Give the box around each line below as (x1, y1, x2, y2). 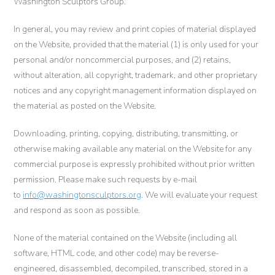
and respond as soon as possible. (14, 204, 141, 216)
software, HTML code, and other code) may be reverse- (14, 247, 220, 259)
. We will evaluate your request (141, 189, 258, 201)
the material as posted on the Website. (14, 100, 157, 112)
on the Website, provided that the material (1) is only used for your (14, 39, 259, 50)
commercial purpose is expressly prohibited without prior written (14, 158, 255, 170)
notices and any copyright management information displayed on (14, 85, 257, 96)
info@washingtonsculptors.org (23, 189, 142, 201)
